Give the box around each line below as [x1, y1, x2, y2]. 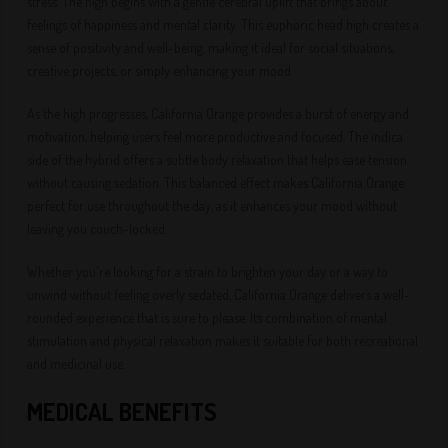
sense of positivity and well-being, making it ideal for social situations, [27, 39, 395, 56]
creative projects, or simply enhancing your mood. [27, 62, 294, 79]
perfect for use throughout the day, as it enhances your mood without [27, 197, 398, 214]
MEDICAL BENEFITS [27, 396, 218, 427]
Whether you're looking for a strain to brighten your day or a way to [27, 263, 389, 280]
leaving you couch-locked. [27, 220, 168, 237]
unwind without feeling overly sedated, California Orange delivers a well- [27, 286, 411, 303]
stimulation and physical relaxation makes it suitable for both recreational [27, 332, 419, 349]
